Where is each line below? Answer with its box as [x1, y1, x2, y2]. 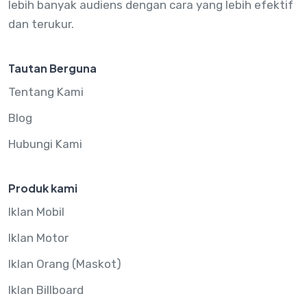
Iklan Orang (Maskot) [8, 256, 121, 271]
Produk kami [8, 180, 77, 195]
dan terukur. [8, 16, 74, 31]
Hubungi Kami [8, 136, 82, 151]
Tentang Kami [8, 84, 84, 99]
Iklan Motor [8, 230, 69, 245]
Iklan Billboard [8, 282, 84, 297]
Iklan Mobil [8, 204, 64, 219]
